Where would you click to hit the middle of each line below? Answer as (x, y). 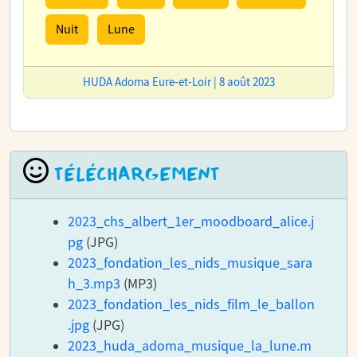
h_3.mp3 (94, 284)
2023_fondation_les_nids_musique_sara (190, 264)
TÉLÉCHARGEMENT (134, 174)
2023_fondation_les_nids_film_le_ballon (191, 305)
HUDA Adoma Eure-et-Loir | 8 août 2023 (178, 82)
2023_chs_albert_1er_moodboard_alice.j (191, 222)
